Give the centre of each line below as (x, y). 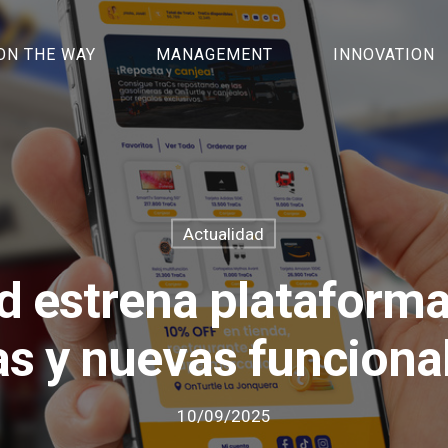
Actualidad (223, 233)
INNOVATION (384, 54)
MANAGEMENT (215, 54)
